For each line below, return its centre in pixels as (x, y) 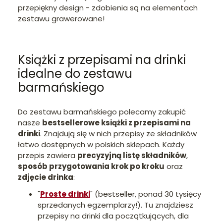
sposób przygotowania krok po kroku (91, 166)
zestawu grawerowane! (61, 19)
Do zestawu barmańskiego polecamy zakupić (102, 112)
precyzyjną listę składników (132, 156)
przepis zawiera (48, 156)
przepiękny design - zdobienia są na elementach (108, 8)
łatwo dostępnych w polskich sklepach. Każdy (101, 145)
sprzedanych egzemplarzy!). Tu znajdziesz (115, 205)
